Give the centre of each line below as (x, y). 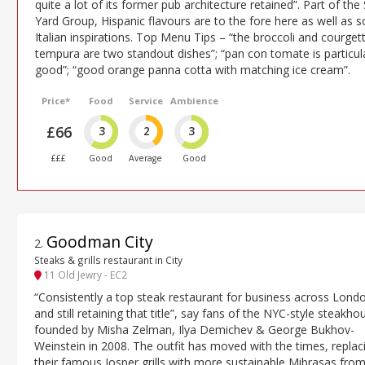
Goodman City (100, 241)
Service (145, 100)
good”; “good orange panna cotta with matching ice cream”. (193, 69)
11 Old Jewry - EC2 (84, 275)
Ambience (194, 100)
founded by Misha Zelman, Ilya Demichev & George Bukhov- (194, 329)
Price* (56, 100)
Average (146, 158)
